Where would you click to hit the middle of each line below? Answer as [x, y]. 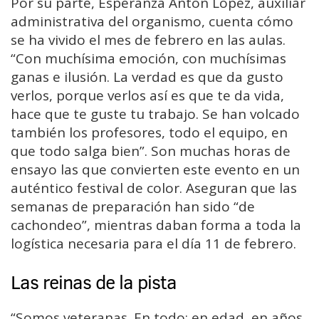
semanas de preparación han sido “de [133, 207]
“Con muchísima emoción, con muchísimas [148, 59]
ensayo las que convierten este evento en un [155, 170]
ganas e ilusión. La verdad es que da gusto [147, 77]
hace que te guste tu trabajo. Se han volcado [155, 114]
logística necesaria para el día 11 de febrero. [153, 244]
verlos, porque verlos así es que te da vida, [147, 96]
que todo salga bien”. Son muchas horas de [151, 151]
